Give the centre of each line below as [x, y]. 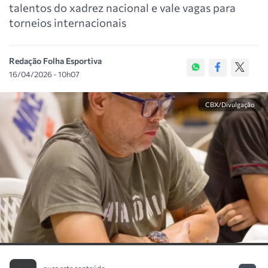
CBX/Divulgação [230, 104]
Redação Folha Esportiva [55, 61]
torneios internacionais [68, 22]
